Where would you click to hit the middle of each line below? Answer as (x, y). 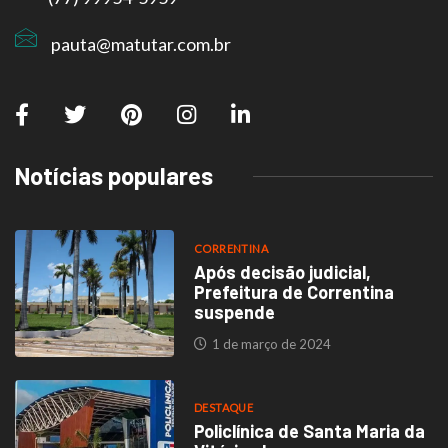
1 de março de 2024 (269, 344)
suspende (234, 312)
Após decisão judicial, (282, 272)
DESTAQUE (223, 407)
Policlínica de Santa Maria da (309, 430)
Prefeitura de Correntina (293, 292)
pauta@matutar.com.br (141, 44)
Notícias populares (114, 176)
